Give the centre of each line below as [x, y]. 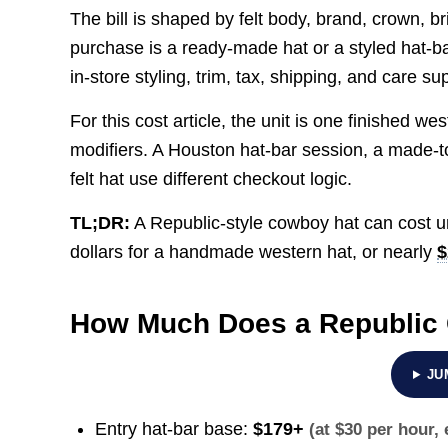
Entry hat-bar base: [174, 429]
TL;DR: [100, 223]
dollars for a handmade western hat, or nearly [254, 252]
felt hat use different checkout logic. [211, 178]
